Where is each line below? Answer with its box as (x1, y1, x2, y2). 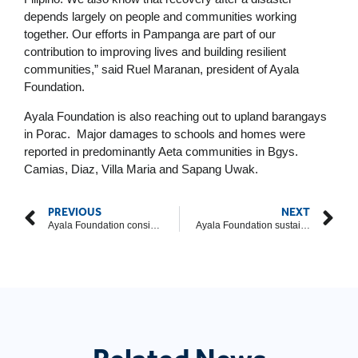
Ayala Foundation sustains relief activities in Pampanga (300, 219, 310, 231)
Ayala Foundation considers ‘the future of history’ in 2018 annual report (150, 219, 160, 231)
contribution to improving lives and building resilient (24, 44, 286, 58)
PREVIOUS (48, 205, 101, 219)
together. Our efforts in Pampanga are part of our (24, 26, 276, 41)
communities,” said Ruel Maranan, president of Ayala (24, 62, 299, 76)
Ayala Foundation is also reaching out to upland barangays (24, 109, 327, 123)
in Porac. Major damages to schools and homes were (24, 126, 305, 141)
